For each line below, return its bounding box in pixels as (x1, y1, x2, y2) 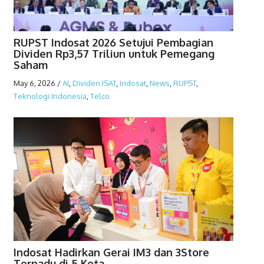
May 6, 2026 (13, 78, 55, 88)
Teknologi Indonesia (13, 91, 87, 101)
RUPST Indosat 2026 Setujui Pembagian (13, 36, 213, 49)
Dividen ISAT (72, 78, 116, 88)
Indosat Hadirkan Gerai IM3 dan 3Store (13, 246, 209, 259)
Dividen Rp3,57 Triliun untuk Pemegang (13, 47, 214, 61)
